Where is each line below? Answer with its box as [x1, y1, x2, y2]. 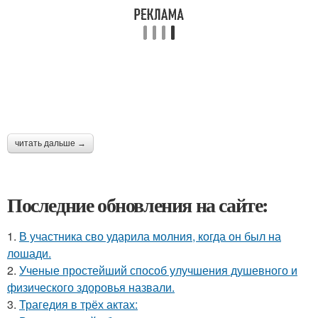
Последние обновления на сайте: [7, 190, 268, 219]
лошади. [7, 244, 51, 261]
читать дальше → [15, 138, 86, 148]
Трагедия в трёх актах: [19, 295, 138, 312]
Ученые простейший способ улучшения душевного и [19, 261, 297, 278]
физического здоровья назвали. [7, 278, 175, 295]
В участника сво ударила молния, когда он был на [19, 227, 281, 244]
